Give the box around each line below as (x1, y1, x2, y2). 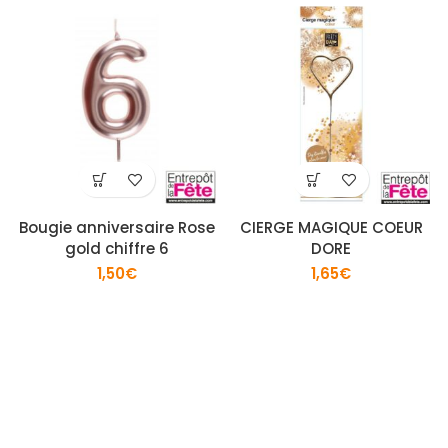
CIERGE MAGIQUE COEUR (239, 217, 423, 238)
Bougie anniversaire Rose (19, 217, 215, 238)
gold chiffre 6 (65, 238, 169, 259)
